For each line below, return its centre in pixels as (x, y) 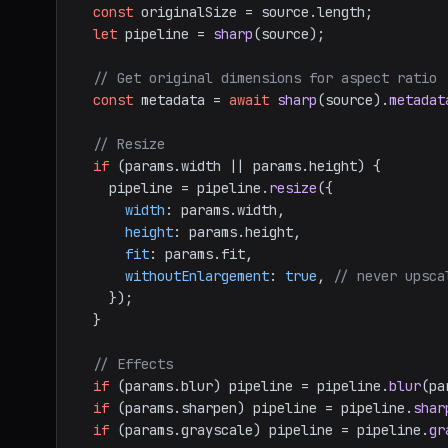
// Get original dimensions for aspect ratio (265, 78)
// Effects (133, 364)
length (341, 12)
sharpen (209, 408)
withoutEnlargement (197, 276)
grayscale (217, 430)
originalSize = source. (225, 12)
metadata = (181, 100)
